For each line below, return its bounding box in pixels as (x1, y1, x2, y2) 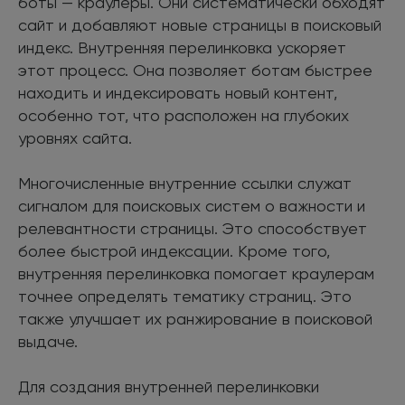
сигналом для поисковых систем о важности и (18, 195, 365, 215)
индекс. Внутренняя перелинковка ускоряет (18, 37, 346, 57)
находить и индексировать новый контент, (18, 82, 337, 102)
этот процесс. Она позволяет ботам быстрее (18, 60, 372, 80)
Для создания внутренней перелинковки (18, 376, 319, 396)
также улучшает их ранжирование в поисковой (18, 308, 372, 328)
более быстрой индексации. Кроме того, (18, 240, 330, 260)
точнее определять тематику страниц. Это (18, 286, 352, 306)
